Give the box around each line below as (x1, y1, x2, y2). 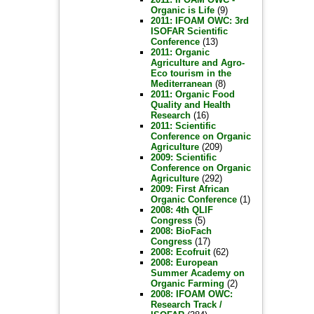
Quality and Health (150, 100, 231, 110)
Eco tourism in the (150, 68, 231, 78)
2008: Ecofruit (150, 247, 210, 257)
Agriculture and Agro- (150, 57, 245, 68)
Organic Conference (150, 194, 237, 205)
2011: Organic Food (150, 89, 235, 100)
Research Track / (150, 299, 222, 310)
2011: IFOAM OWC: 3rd (150, 15, 249, 26)
